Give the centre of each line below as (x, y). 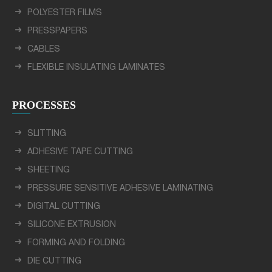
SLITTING (47, 134)
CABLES (44, 49)
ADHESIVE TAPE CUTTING (80, 152)
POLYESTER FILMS (65, 13)
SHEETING (49, 170)
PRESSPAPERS (57, 31)
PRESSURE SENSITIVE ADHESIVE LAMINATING (120, 188)
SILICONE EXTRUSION (72, 225)
